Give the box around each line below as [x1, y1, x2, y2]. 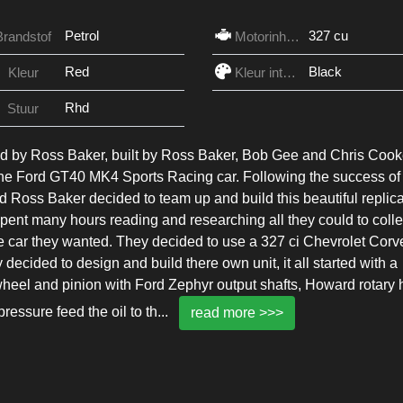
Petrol [64, 28, 99, 44]
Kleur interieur [282, 65, 296, 81]
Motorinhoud [285, 29, 300, 45]
